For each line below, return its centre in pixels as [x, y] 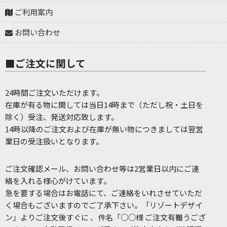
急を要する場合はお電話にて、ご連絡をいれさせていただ [104, 193]
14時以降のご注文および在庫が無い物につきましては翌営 [104, 129]
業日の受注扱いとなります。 [54, 141]
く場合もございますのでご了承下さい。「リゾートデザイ [104, 205]
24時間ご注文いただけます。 [54, 93]
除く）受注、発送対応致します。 [62, 117]
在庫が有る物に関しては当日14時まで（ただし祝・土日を [104, 105]
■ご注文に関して [45, 63]
